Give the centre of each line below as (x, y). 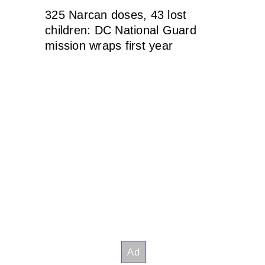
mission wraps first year (109, 46)
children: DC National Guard (121, 30)
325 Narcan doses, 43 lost (116, 15)
